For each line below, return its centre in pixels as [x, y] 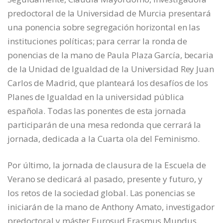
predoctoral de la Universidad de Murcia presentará [109, 13]
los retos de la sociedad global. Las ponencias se [102, 193]
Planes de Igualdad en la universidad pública [96, 97]
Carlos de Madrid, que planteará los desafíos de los [108, 83]
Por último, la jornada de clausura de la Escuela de [107, 165]
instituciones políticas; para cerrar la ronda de [98, 41]
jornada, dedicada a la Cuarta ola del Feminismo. [104, 139]
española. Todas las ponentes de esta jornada [97, 111]
